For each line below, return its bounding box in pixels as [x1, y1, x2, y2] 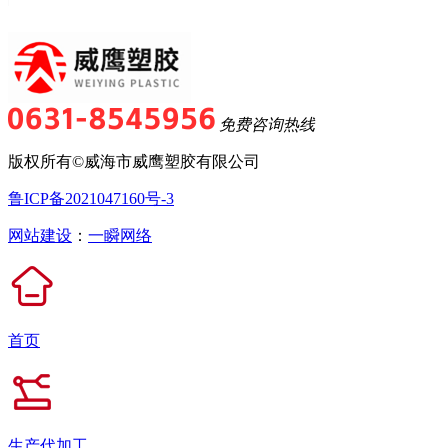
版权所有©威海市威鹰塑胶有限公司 [8, 153, 260, 171]
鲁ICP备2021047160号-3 [8, 190, 174, 208]
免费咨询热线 [219, 116, 315, 134]
